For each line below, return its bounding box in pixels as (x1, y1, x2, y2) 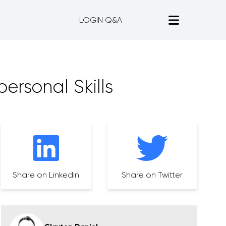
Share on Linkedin (13, 170, 80, 180)
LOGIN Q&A (79, 15, 123, 25)
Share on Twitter (122, 170, 183, 180)
